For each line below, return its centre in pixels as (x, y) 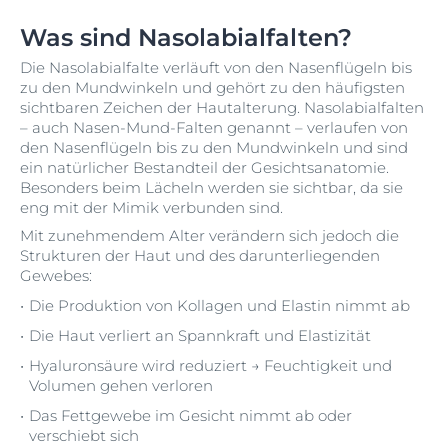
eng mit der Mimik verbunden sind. (151, 207)
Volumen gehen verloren (121, 385)
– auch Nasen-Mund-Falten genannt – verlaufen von (214, 127)
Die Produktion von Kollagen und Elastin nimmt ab (219, 305)
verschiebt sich (84, 435)
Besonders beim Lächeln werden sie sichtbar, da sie (211, 187)
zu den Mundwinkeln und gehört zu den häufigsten (212, 87)
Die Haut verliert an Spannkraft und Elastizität (200, 335)
